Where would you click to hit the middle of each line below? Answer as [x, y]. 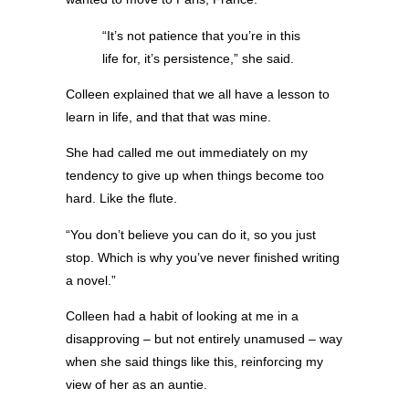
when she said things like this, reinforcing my [194, 361]
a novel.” [91, 280]
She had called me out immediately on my [187, 153]
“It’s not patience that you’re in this [201, 35]
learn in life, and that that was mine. [168, 116]
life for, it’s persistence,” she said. [198, 58]
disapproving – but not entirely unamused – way [204, 338]
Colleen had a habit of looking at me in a [182, 315]
